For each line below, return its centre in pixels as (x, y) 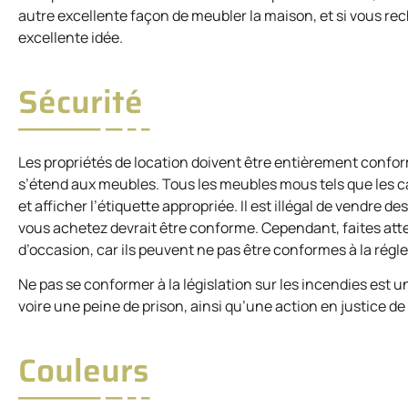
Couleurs (83, 371)
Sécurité (81, 101)
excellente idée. (71, 37)
